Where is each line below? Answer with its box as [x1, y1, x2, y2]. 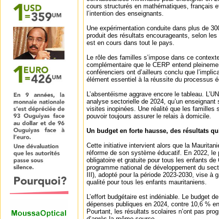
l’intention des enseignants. [87, 10, 164, 17]
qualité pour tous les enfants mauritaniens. [87, 178, 207, 186]
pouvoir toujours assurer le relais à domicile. [87, 112, 211, 120]
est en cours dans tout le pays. [87, 39, 175, 46]
